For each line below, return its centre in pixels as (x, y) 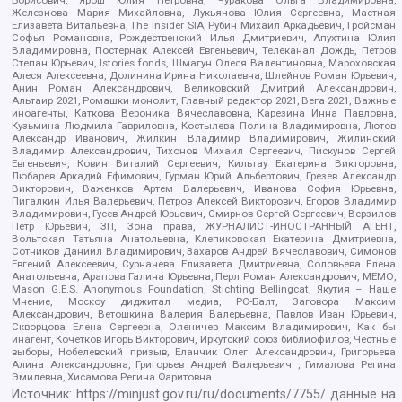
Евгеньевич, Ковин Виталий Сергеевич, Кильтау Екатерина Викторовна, (204, 163)
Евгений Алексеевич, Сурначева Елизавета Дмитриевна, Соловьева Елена (204, 263)
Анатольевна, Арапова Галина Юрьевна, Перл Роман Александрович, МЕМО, (204, 276)
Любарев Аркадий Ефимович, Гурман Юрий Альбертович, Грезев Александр (204, 175)
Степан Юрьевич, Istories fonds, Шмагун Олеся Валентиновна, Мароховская (204, 62)
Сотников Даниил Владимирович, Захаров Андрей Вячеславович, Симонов (204, 251)
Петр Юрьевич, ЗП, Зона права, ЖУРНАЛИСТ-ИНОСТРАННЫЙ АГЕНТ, (204, 226)
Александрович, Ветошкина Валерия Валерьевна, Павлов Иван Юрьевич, (204, 314)
